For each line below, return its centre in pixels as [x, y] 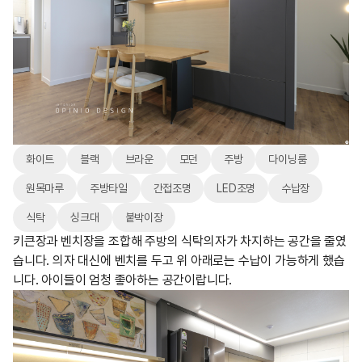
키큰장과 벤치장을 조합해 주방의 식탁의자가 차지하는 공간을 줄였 [180, 241]
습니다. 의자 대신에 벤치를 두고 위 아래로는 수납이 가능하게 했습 [179, 260]
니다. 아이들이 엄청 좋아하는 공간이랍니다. [123, 280]
